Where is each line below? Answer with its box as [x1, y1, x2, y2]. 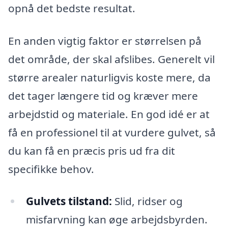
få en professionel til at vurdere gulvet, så [8, 125, 216, 139]
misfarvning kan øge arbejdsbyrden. [25, 212, 208, 227]
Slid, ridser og [111, 194, 183, 209]
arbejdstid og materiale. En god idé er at [8, 106, 210, 121]
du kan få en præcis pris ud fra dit [8, 143, 175, 158]
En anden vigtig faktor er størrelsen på [8, 33, 202, 48]
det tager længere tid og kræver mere [8, 88, 198, 103]
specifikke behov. [8, 161, 94, 176]
